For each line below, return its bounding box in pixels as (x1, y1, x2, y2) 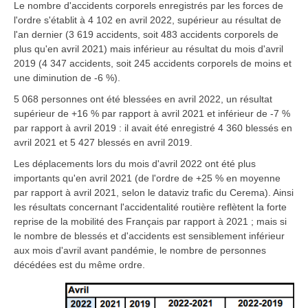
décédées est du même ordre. (14, 259, 145, 270)
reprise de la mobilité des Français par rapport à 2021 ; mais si (14, 216, 287, 227)
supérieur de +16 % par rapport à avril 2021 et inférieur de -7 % (14, 108, 290, 119)
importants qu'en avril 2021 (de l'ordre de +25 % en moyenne (14, 173, 280, 184)
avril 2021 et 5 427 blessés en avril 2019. (14, 137, 192, 148)
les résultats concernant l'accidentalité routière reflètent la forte (14, 201, 287, 212)
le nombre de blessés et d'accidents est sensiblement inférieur (14, 230, 285, 241)
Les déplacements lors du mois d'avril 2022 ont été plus (14, 158, 256, 169)
